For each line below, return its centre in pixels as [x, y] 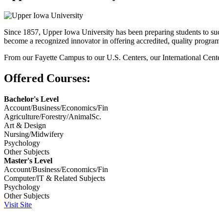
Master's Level [28, 160]
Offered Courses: [47, 78]
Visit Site [18, 204]
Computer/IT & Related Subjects [55, 178]
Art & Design [25, 125]
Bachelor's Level [31, 99]
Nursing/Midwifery [34, 134]
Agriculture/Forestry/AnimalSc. [53, 116]
